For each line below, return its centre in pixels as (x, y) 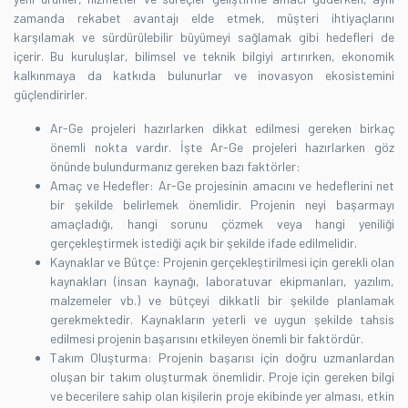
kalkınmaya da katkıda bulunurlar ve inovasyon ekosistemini (204, 75)
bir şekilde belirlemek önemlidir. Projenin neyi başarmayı (222, 204)
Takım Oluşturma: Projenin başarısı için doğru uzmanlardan (222, 357)
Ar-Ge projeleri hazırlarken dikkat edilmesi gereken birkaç (222, 127)
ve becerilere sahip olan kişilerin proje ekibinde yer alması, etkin (222, 395)
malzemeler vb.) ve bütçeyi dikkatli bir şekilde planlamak (222, 300)
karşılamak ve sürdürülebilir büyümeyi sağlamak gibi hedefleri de (204, 36)
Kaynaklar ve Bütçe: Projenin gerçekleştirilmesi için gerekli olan (222, 261)
